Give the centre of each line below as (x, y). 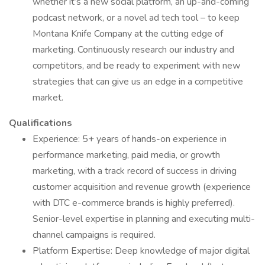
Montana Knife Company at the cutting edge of (128, 34)
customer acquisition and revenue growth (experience (142, 187)
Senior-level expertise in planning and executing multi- (144, 219)
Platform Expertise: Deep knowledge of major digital (141, 251)
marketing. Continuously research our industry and (133, 50)
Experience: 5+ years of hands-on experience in (130, 139)
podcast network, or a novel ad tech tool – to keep (136, 18)
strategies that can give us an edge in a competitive (138, 82)
